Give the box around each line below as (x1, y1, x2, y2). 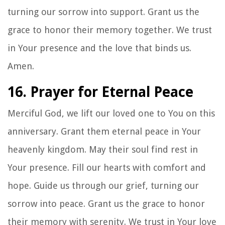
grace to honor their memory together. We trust (8, 24, 212, 35)
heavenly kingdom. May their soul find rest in (8, 144, 198, 155)
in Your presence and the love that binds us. (8, 42, 191, 53)
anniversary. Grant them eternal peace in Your (8, 126, 201, 137)
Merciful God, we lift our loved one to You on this (8, 107, 215, 119)
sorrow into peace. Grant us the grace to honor (8, 198, 205, 209)
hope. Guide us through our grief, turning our (8, 180, 199, 191)
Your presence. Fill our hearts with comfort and (8, 162, 206, 173)
